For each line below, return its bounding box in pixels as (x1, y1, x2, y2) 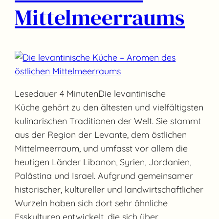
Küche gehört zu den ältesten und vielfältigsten (15, 102, 204, 113)
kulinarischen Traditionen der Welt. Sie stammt (15, 115, 201, 127)
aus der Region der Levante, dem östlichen (15, 129, 187, 141)
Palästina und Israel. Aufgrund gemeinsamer (15, 170, 194, 182)
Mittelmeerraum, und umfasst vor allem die (15, 143, 188, 154)
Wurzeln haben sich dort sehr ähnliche (15, 197, 168, 209)
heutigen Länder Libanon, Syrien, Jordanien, (15, 156, 192, 168)
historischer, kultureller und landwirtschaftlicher (15, 184, 204, 196)
